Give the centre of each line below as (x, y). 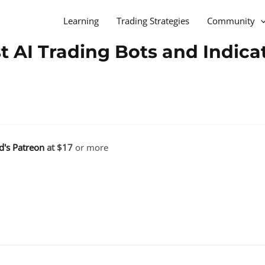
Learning (81, 21)
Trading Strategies (153, 21)
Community (231, 21)
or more (92, 147)
